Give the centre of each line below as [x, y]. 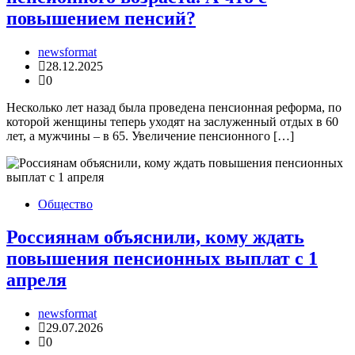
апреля [36, 280]
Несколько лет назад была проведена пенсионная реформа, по [174, 107]
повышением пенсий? [101, 18]
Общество [65, 204]
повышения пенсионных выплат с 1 [162, 259]
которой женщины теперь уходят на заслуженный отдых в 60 [172, 121]
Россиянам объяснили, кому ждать [155, 237]
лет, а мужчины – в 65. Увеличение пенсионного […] [150, 136]
